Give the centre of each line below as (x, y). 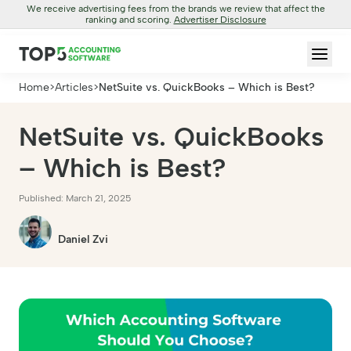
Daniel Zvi (83, 239)
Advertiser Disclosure (220, 20)
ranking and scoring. (129, 20)
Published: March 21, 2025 (75, 198)
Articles (74, 87)
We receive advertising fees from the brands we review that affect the (175, 9)
